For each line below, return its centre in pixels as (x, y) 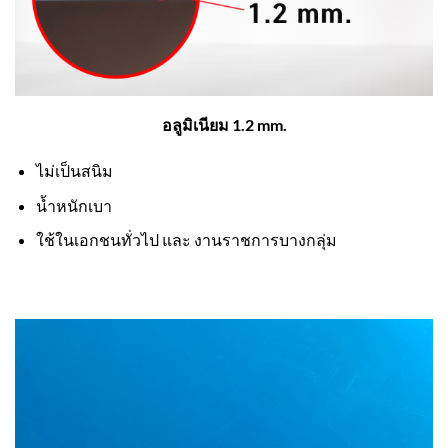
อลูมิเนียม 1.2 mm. (224, 125)
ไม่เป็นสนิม (74, 170)
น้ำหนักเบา (73, 205)
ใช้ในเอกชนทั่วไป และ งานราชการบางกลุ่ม (186, 240)
